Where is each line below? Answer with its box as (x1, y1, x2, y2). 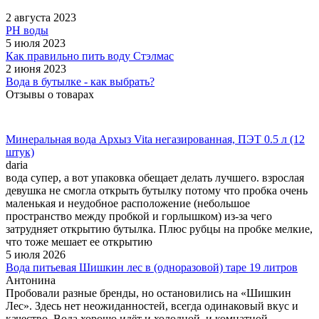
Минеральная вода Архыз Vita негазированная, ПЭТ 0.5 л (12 (6, 133, 305, 146)
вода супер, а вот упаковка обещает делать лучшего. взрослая (6, 172, 304, 184)
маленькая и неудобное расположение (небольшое (6, 197, 250, 210)
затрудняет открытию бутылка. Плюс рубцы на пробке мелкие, (6, 223, 313, 236)
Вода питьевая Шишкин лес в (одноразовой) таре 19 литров (6, 261, 298, 274)
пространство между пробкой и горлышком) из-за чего (6, 210, 272, 223)
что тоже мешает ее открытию (6, 236, 152, 249)
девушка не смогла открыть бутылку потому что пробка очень (6, 184, 308, 197)
